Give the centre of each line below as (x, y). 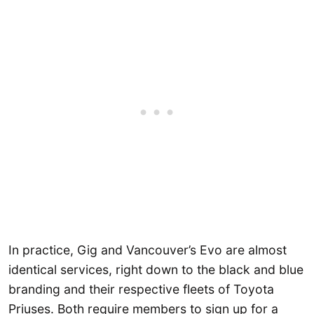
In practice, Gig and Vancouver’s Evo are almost (148, 250)
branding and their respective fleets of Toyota (141, 289)
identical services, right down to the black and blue (156, 270)
